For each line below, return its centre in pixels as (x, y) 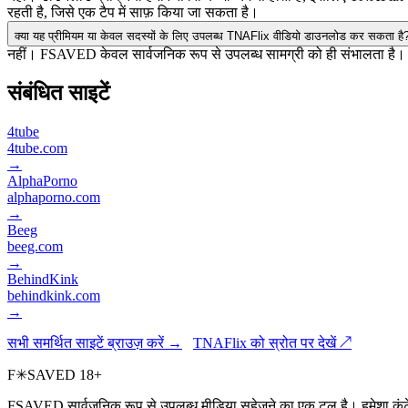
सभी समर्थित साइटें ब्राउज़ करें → (95, 342)
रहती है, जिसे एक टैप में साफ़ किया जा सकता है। (133, 13)
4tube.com (37, 148)
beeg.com (35, 246)
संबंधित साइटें (59, 93)
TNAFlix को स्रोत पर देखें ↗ (272, 342)
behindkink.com (54, 295)
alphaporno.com (54, 197)
